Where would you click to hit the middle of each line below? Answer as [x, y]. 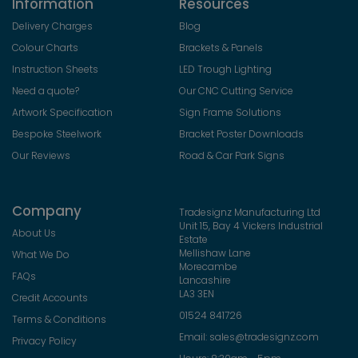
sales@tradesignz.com [264, 336]
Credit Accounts [50, 297]
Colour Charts [45, 47]
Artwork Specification [62, 112]
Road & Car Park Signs [232, 155]
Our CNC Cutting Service [236, 90]
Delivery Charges [52, 26]
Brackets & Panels [221, 47]
